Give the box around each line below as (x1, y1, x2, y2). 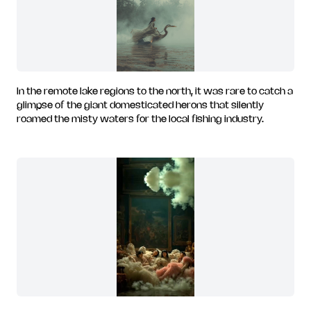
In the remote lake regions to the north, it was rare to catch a (17, 87, 293, 96)
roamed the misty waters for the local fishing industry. (17, 115, 264, 124)
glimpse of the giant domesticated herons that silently (17, 101, 264, 110)
